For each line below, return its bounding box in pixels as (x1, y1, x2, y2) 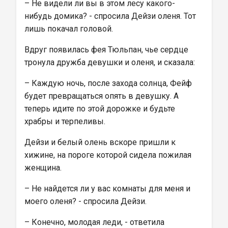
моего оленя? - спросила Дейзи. (24, 196, 147, 206)
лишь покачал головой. (24, 24, 113, 34)
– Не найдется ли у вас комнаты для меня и (24, 184, 192, 193)
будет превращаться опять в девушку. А (24, 91, 181, 101)
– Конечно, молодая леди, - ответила (24, 217, 166, 227)
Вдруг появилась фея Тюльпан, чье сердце (24, 45, 190, 54)
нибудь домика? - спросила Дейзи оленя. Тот (24, 11, 198, 21)
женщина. (24, 163, 62, 173)
